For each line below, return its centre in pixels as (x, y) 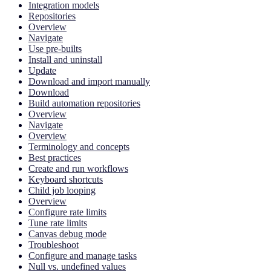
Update (42, 70)
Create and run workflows (78, 168)
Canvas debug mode (67, 233)
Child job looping (62, 190)
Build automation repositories (84, 103)
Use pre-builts (55, 48)
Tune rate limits (58, 223)
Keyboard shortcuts (66, 179)
